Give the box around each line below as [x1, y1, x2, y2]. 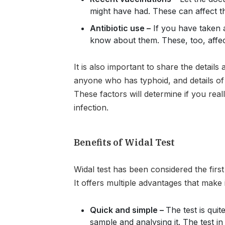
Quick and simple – [90, 205, 166, 215]
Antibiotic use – [90, 23, 151, 33]
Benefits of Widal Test [74, 137, 175, 148]
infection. [74, 102, 111, 113]
